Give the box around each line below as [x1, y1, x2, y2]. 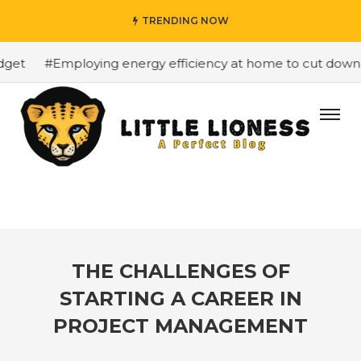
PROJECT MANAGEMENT [53, 314, 308, 338]
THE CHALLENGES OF [71, 259, 290, 283]
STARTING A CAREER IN [59, 287, 302, 310]
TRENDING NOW [141, 15, 229, 27]
